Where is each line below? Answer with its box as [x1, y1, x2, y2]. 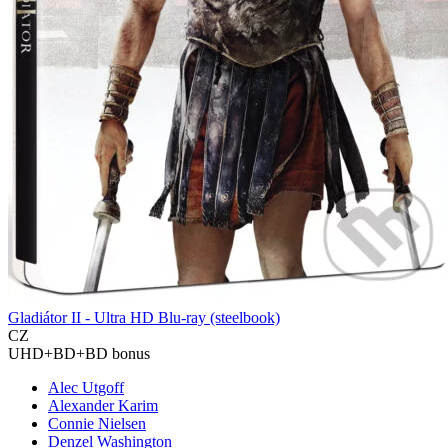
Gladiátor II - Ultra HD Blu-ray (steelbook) [8, 309, 280, 327]
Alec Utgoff [48, 379, 124, 397]
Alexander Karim [48, 397, 158, 415]
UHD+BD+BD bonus [8, 345, 150, 363]
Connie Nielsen [48, 415, 146, 433]
